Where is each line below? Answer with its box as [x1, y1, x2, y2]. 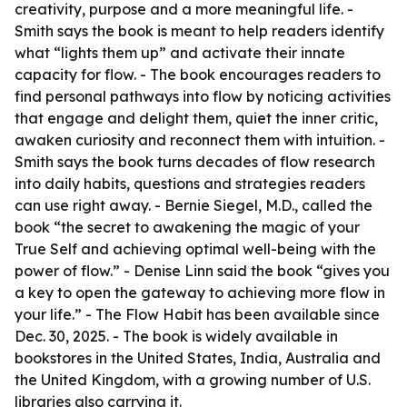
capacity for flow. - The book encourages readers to [15, 65, 381, 84]
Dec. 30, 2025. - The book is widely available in [15, 327, 338, 345]
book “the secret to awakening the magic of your [15, 218, 360, 236]
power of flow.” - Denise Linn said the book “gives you [15, 262, 390, 280]
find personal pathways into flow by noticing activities [15, 87, 391, 105]
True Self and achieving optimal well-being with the [15, 240, 376, 258]
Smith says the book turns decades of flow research [15, 153, 375, 171]
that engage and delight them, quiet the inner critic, [15, 109, 378, 127]
